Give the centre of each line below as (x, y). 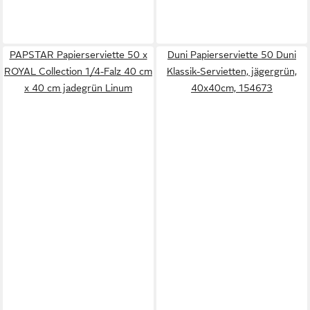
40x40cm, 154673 (232, 88)
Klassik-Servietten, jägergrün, (232, 71)
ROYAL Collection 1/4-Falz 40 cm (78, 71)
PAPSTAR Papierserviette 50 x (78, 55)
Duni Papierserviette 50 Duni (232, 55)
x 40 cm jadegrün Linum (78, 88)
